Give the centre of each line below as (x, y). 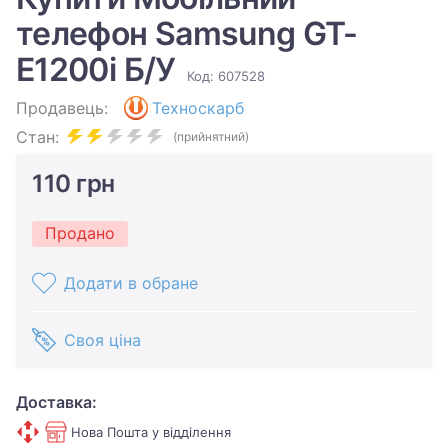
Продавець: (62, 108)
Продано (80, 233)
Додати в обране (131, 283)
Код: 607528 (225, 76)
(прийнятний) (211, 136)
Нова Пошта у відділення (151, 432)
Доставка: (56, 402)
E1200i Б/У (99, 69)
